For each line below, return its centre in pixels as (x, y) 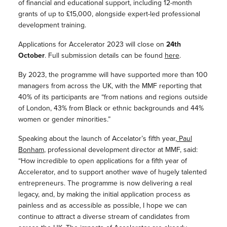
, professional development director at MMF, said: (121, 150)
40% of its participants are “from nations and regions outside (113, 97)
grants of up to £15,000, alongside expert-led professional (109, 14)
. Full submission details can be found (104, 55)
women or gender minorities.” (64, 119)
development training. (52, 25)
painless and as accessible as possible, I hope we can (102, 205)
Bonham (31, 150)
